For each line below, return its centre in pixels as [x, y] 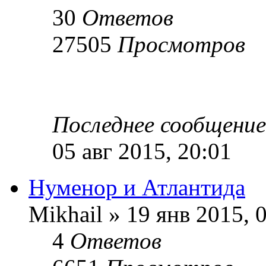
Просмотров [181, 44]
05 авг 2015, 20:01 [142, 151]
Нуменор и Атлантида [137, 187]
